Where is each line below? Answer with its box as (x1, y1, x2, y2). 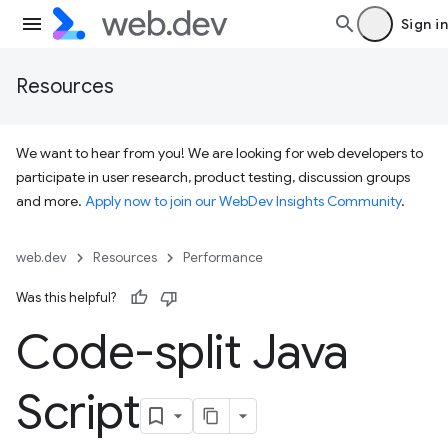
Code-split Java (16, 322, 349, 382)
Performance (183, 249, 263, 266)
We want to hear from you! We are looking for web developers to (16, 144, 423, 162)
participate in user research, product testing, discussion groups (16, 168, 410, 186)
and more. (16, 192, 85, 210)
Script (16, 382, 141, 442)
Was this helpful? (16, 289, 116, 306)
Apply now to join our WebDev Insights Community (85, 192, 401, 210)
